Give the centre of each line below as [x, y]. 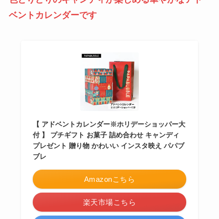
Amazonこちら [109, 179]
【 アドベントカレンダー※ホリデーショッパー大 [109, 124]
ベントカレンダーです [53, 15]
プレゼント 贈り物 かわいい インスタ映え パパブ [108, 145]
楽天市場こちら [109, 202]
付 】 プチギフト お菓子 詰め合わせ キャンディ [106, 135]
